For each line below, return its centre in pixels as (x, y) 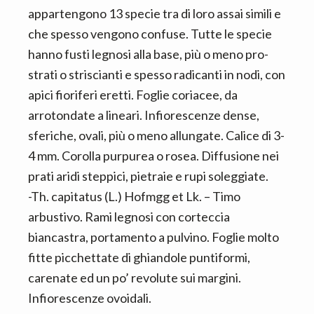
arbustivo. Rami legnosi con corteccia (129, 217)
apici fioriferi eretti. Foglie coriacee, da (133, 95)
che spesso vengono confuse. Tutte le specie (150, 34)
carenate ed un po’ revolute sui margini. (135, 278)
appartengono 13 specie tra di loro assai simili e (155, 13)
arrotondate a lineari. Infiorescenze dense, (144, 115)
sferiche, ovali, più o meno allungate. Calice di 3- (156, 135)
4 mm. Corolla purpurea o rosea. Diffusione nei (153, 156)
